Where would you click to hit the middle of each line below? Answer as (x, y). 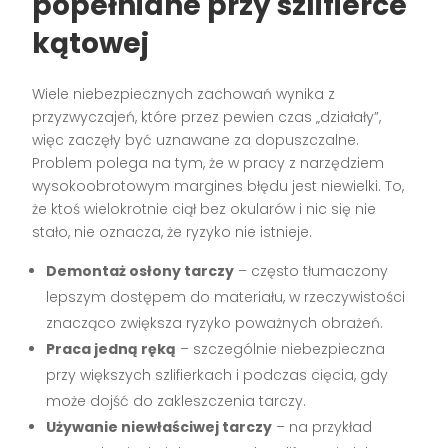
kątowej (91, 44)
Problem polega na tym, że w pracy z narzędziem (208, 163)
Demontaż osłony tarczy (140, 271)
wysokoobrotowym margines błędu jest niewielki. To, (218, 186)
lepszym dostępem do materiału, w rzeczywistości (226, 297)
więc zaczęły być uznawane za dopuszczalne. (196, 140)
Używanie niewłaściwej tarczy (159, 427)
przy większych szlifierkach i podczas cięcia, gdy (217, 375)
